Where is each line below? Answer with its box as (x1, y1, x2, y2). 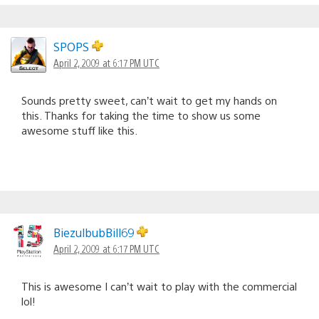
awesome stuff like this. (21, 122, 137, 137)
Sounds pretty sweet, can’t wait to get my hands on (21, 93, 277, 107)
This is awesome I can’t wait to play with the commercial (21, 278, 297, 293)
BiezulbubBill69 (53, 224, 137, 240)
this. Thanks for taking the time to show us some (21, 108, 261, 122)
